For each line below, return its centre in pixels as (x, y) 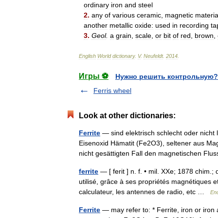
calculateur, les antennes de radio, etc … (145, 191)
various (124, 15)
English (87, 56)
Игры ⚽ (94, 76)
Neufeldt (153, 56)
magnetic (179, 15)
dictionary (124, 56)
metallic (121, 25)
